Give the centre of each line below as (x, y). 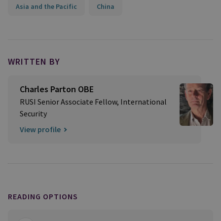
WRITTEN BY (34, 61)
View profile (40, 129)
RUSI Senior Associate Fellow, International (93, 102)
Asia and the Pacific (46, 6)
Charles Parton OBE (57, 89)
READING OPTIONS (43, 196)
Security (33, 113)
